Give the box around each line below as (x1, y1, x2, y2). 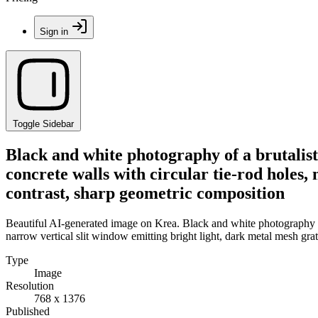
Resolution (6, 279, 54, 292)
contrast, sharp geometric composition (6, 183, 285, 202)
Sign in (40, 26, 68, 37)
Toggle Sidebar (13, 119, 74, 129)
